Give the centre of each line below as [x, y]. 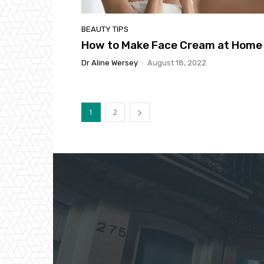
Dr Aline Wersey [110, 63]
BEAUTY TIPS [105, 29]
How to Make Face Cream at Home [172, 45]
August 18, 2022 [177, 63]
